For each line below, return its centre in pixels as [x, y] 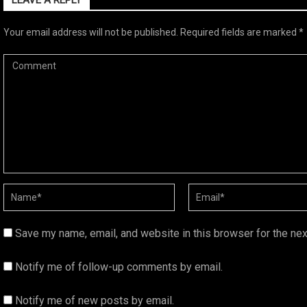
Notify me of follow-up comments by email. [119, 267]
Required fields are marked [240, 32]
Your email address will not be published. [91, 32]
